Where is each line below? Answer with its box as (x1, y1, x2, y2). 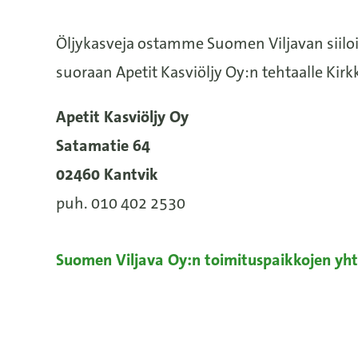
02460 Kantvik (56, 164, 158, 185)
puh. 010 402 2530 (56, 193, 185, 213)
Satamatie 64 (56, 135, 150, 156)
